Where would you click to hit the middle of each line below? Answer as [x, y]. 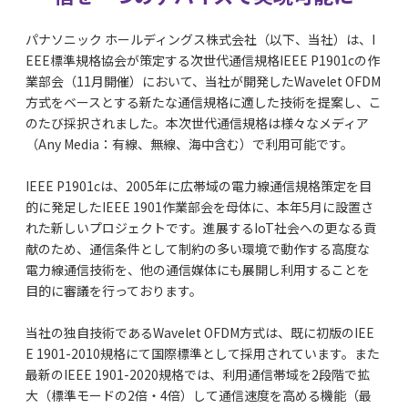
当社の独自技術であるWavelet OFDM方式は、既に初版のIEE [200, 333]
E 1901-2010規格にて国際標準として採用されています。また [203, 354]
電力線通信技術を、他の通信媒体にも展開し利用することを [198, 270]
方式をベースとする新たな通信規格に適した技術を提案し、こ [204, 102]
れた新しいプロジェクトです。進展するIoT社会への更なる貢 [201, 228]
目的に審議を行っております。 [114, 291]
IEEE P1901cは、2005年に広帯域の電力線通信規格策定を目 [199, 186]
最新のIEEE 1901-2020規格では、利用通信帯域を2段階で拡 [198, 375]
